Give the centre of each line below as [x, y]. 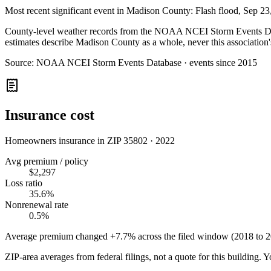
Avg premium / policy [47, 161]
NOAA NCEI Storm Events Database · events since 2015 [147, 62]
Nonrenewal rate [37, 204]
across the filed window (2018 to [202, 236]
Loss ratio [24, 183]
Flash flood [217, 10]
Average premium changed [56, 236]
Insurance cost [50, 115]
